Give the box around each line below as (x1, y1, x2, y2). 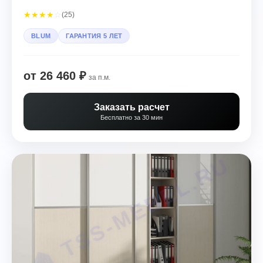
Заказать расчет (93, 102, 170, 112)
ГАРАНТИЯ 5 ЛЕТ (66, 32, 123, 39)
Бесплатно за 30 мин (100, 114, 163, 121)
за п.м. (89, 73, 110, 82)
